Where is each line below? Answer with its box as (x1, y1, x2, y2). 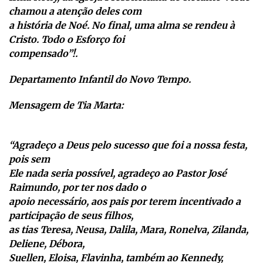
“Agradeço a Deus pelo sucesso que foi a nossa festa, (9, 139, 247, 151)
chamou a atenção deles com (9, 5, 141, 18)
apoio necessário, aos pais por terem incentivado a (9, 195, 241, 208)
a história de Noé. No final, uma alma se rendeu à (9, 19, 235, 32)
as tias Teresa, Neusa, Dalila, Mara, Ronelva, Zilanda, (9, 224, 248, 236)
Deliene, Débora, (9, 238, 85, 250)
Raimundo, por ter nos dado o (9, 181, 146, 194)
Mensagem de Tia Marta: (9, 99, 124, 112)
